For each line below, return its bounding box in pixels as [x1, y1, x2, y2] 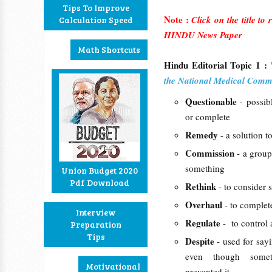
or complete [185, 110, 230, 123]
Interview [76, 206, 115, 218]
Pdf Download [70, 177, 129, 188]
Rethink [185, 180, 219, 193]
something [185, 162, 225, 174]
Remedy [185, 128, 220, 141]
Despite [185, 234, 217, 248]
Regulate [185, 216, 223, 229]
